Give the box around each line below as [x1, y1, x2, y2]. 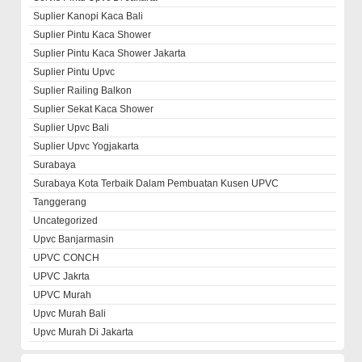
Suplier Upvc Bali [33, 121, 110, 133]
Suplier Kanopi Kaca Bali [33, 10, 144, 22]
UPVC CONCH [33, 251, 100, 263]
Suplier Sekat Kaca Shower [33, 103, 154, 115]
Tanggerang [33, 196, 87, 208]
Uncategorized [33, 214, 99, 226]
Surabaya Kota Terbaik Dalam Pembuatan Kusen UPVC [33, 177, 280, 189]
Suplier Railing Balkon [33, 84, 133, 96]
